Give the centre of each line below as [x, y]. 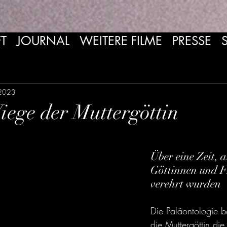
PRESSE [192, 41]
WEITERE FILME [121, 41]
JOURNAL [43, 41]
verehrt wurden [186, 184]
